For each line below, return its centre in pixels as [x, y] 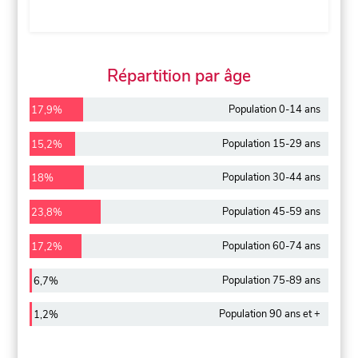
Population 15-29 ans [271, 143]
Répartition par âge [179, 76]
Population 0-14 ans [274, 109]
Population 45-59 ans [271, 212]
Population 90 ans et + [269, 314]
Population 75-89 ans [271, 280]
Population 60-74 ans [271, 246]
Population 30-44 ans [271, 178]
